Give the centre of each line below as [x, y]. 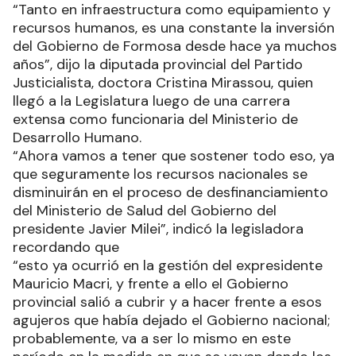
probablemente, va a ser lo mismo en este [152, 339]
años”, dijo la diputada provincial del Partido [158, 65]
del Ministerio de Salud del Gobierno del [145, 211]
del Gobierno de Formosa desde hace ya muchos [175, 46]
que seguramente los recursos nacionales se [160, 174]
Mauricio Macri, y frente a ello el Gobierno [151, 284]
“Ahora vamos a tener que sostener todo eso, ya [174, 156]
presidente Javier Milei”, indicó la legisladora [158, 229]
